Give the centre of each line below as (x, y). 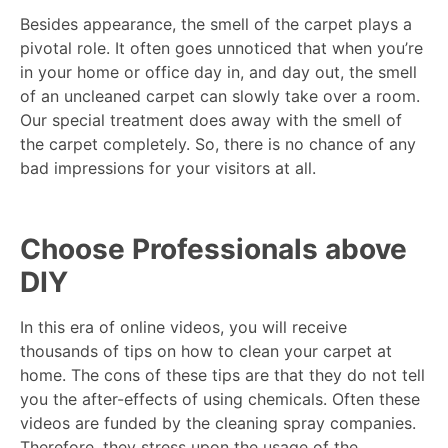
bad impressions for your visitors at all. (168, 168)
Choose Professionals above (213, 249)
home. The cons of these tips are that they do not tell (222, 375)
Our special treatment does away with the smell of (211, 120)
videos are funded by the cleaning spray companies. (218, 423)
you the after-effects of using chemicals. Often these (220, 399)
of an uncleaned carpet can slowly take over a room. (220, 96)
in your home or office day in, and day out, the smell (218, 72)
